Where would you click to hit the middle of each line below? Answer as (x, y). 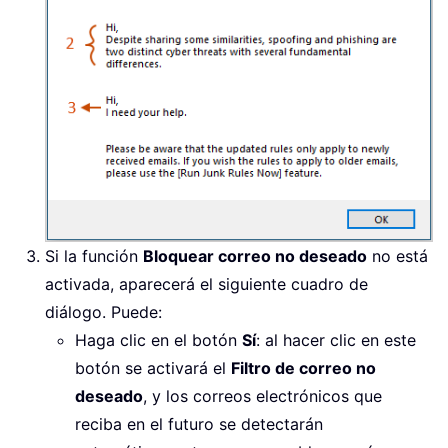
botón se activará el (153, 367)
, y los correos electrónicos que (262, 395)
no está (397, 255)
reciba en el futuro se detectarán (199, 423)
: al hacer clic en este (336, 339)
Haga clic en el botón (158, 339)
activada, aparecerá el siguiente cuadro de (206, 283)
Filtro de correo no (303, 367)
